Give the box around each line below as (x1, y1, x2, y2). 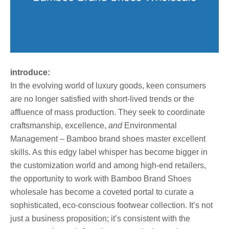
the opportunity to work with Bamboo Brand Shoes (10, 174, 191, 183)
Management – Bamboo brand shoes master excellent (10, 134, 205, 143)
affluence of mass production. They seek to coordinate (10, 107, 205, 117)
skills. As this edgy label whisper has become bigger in (10, 147, 208, 156)
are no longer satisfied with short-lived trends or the (10, 94, 194, 103)
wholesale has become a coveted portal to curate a (10, 187, 194, 196)
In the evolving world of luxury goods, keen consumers (10, 81, 206, 90)
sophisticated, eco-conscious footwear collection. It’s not (10, 200, 213, 210)
